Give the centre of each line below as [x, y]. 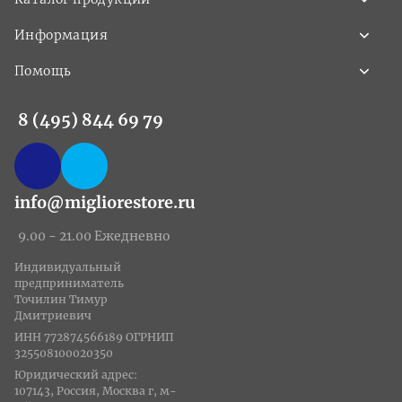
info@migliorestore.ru [105, 202]
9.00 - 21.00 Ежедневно [94, 236]
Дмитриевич [53, 315]
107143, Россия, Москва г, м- [96, 391]
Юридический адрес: [76, 375]
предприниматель [69, 283]
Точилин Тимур [61, 299]
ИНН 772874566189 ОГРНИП [94, 337]
